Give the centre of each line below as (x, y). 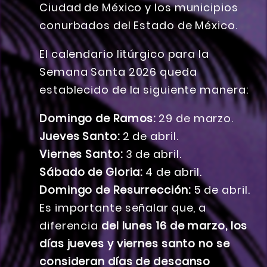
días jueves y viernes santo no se (135, 244)
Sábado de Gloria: (91, 172)
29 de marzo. (195, 119)
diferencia (70, 226)
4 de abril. (173, 172)
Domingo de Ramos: (98, 119)
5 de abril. (220, 190)
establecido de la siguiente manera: (144, 90)
